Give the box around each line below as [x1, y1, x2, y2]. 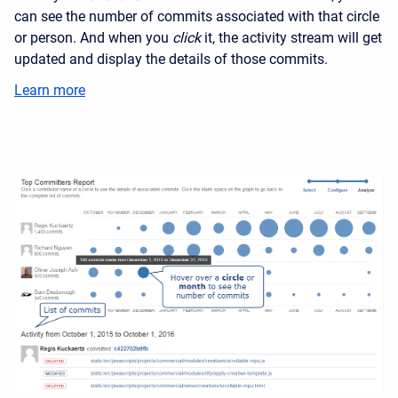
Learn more [14, 81, 85, 99]
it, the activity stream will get [201, 28, 382, 46]
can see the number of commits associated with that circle [14, 7, 379, 25]
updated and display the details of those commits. [14, 50, 328, 68]
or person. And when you [14, 28, 172, 46]
